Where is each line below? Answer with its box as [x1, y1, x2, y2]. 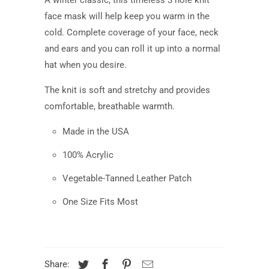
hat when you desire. [44, 59, 127, 70]
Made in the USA [62, 125, 129, 137]
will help [89, 10, 122, 22]
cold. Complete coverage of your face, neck [44, 26, 219, 38]
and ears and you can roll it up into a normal [44, 43, 220, 54]
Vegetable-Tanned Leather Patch [62, 172, 192, 184]
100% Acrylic [62, 149, 113, 160]
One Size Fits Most [62, 196, 138, 207]
